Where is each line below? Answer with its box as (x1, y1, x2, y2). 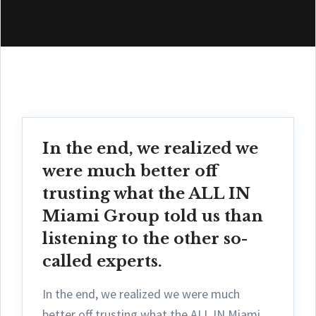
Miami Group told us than (42, 207, 263, 226)
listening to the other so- (42, 229, 248, 249)
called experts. (42, 252, 162, 272)
